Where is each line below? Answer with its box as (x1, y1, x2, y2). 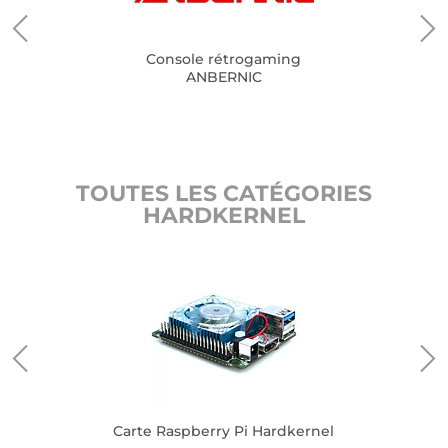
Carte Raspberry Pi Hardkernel (113, 422, 335, 440)
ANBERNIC (185, 68, 262, 86)
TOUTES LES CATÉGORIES (76, 180, 372, 207)
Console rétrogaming (146, 50, 302, 68)
